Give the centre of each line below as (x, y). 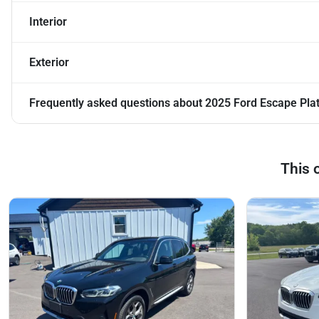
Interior (48, 22)
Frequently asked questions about (117, 103)
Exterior (49, 63)
